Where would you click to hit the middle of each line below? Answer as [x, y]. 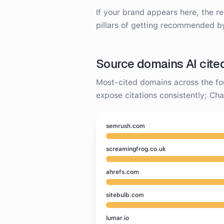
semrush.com [125, 126]
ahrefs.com [122, 172]
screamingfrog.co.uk [136, 149]
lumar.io [117, 218]
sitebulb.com [125, 195]
